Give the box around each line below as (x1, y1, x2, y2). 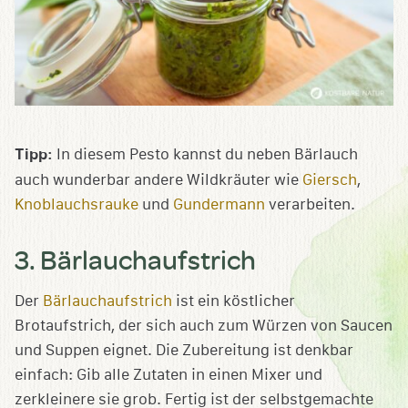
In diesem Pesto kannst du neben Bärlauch (53, 145, 358, 163)
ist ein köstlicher (172, 291, 295, 310)
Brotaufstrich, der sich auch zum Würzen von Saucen (15, 316, 393, 334)
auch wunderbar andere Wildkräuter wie (15, 170, 302, 189)
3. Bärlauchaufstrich (15, 240, 256, 277)
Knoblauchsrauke (15, 195, 138, 213)
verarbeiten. (265, 195, 355, 213)
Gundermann (173, 195, 265, 213)
